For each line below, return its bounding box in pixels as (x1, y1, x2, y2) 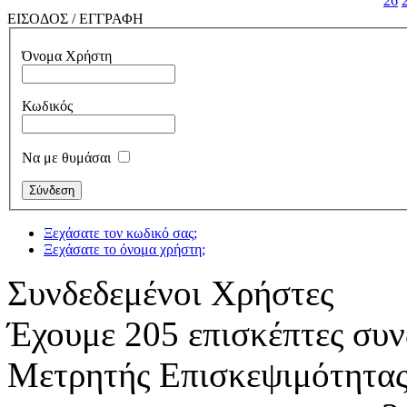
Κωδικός (22, 98, 73, 114)
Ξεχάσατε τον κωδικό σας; (44, 225, 197, 242)
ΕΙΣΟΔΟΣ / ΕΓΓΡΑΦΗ (7, 10, 144, 26)
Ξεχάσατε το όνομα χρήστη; (44, 242, 205, 258)
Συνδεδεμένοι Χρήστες (7, 273, 333, 313)
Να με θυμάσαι (22, 150, 111, 166)
